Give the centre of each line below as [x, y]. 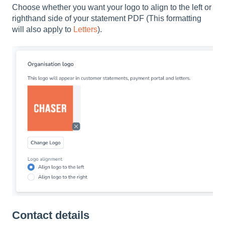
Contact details [51, 215]
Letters [85, 29]
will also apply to [43, 29]
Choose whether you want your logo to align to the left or [112, 7]
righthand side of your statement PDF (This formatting [107, 18]
